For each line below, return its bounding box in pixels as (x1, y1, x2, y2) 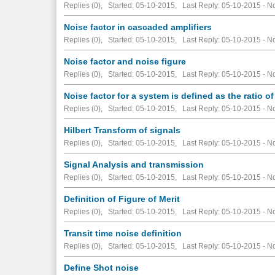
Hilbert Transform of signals (64, 125, 181, 135)
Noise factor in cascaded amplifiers (64, 21, 212, 32)
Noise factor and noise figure (64, 56, 187, 66)
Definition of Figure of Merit (64, 193, 180, 204)
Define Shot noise (64, 262, 139, 273)
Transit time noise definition (64, 228, 182, 238)
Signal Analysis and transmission (64, 159, 204, 169)
